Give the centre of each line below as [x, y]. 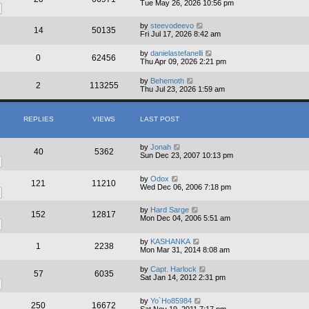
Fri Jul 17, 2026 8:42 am [180, 34]
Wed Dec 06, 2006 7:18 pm [186, 187]
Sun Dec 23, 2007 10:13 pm [187, 156]
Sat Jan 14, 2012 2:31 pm [183, 278]
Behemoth [167, 81]
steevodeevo [172, 26]
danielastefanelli [177, 53]
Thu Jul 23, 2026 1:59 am [182, 89]
